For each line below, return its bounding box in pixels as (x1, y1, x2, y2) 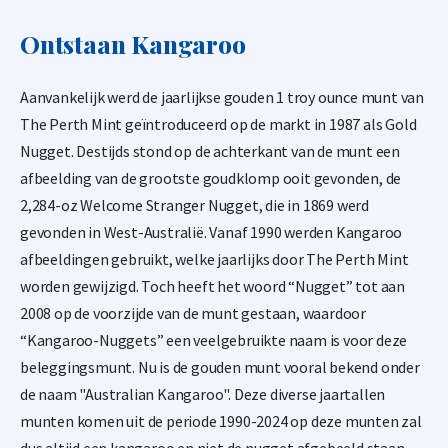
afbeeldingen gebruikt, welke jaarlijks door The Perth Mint (20, 249, 409, 270)
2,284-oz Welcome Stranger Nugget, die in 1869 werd (20, 195, 369, 216)
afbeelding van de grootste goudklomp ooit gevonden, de (20, 168, 402, 189)
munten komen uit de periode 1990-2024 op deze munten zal (20, 411, 422, 432)
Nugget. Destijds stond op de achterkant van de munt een (20, 141, 400, 162)
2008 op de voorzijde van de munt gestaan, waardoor (20, 303, 366, 324)
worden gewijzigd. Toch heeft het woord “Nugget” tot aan (20, 276, 405, 297)
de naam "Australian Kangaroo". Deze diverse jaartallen (20, 384, 386, 405)
